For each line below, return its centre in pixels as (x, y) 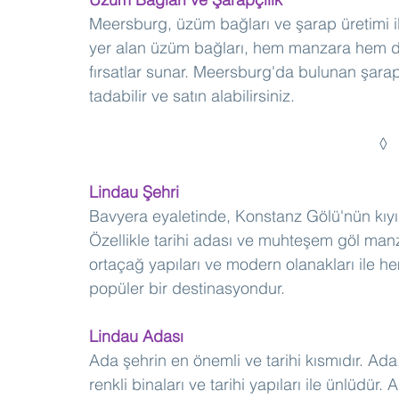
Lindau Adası (136, 337)
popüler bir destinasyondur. (187, 289)
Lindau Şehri (134, 192)
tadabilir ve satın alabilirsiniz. (192, 96)
